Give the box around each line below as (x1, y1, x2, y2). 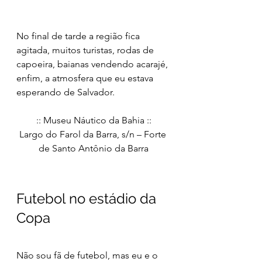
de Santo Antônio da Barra (39, 142, 149, 154)
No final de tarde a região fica (16, 30, 142, 42)
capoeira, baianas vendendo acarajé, (16, 58, 170, 70)
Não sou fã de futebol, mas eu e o (16, 249, 160, 261)
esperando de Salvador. (16, 86, 115, 98)
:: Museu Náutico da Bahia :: (36, 114, 151, 126)
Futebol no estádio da (16, 189, 160, 207)
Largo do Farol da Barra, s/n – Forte (19, 128, 168, 140)
